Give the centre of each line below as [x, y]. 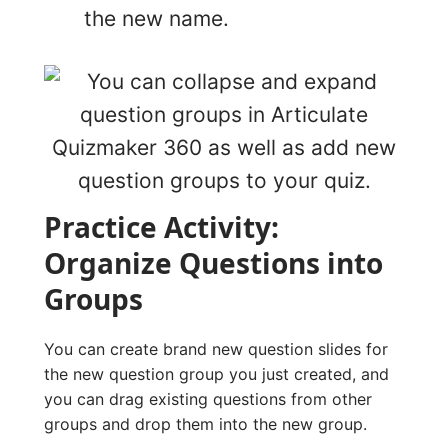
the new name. [156, 18]
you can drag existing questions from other [208, 398]
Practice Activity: [161, 226]
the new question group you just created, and [216, 373]
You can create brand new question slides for [216, 348]
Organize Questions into [213, 262]
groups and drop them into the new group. [205, 423]
